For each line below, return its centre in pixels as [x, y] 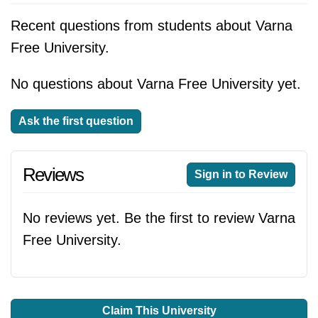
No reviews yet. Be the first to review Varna [159, 218]
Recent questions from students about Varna [152, 26]
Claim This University [159, 311]
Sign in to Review [241, 174]
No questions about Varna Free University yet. [156, 84]
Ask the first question [76, 121]
